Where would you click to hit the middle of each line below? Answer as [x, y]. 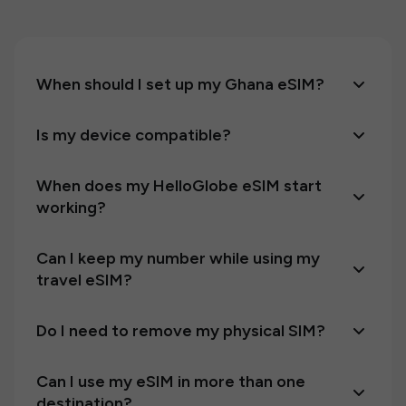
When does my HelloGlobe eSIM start [179, 186]
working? [71, 208]
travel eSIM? [84, 280]
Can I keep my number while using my [178, 258]
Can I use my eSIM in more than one [171, 382]
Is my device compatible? [134, 135]
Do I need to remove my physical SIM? [181, 331]
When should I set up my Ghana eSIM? [180, 84]
